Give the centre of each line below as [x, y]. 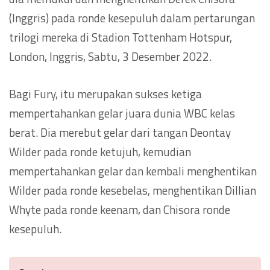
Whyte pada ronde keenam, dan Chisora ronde [120, 209]
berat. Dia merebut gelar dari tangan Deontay [120, 132]
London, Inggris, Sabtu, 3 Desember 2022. [110, 56]
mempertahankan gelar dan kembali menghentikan [133, 171]
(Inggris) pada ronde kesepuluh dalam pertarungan [132, 17]
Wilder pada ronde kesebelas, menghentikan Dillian [133, 190]
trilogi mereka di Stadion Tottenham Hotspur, [121, 37]
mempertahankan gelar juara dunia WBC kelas [122, 113]
